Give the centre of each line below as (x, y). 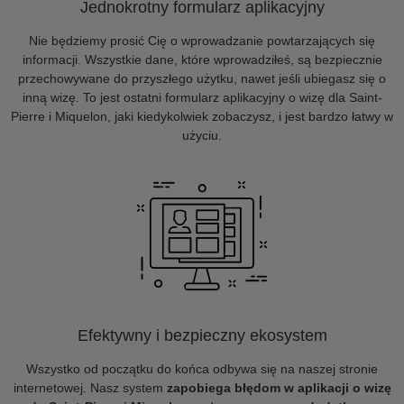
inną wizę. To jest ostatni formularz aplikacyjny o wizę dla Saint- (202, 97)
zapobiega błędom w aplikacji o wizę (279, 388)
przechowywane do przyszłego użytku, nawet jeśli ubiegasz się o (202, 78)
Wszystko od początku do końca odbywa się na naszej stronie (202, 369)
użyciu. (202, 135)
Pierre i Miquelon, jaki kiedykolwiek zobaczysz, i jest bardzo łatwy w (202, 116)
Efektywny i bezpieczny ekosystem (202, 335)
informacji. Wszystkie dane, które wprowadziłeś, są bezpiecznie (202, 60)
